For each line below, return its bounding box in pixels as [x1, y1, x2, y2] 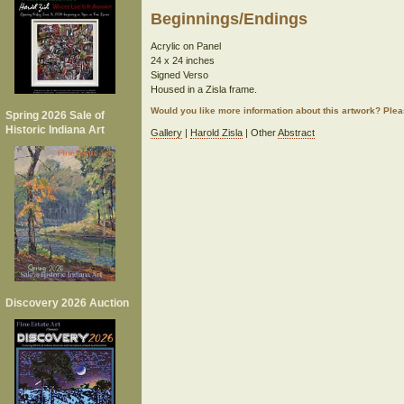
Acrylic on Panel [150, 41, 221, 51]
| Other [242, 127, 278, 138]
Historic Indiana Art [5, 124, 105, 136]
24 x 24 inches [150, 55, 215, 66]
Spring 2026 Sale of [5, 109, 105, 122]
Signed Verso [150, 69, 208, 80]
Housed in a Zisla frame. [150, 84, 257, 95]
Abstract [277, 127, 315, 138]
